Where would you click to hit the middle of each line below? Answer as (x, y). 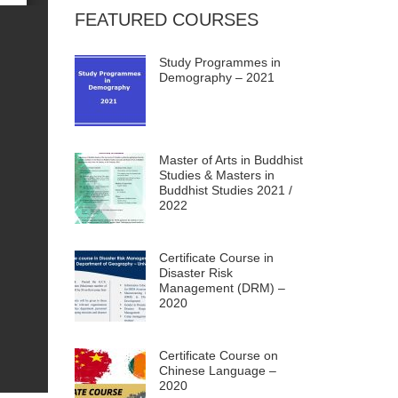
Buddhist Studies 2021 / (225, 190)
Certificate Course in (216, 258)
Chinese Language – (217, 370)
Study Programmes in (219, 62)
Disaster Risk (195, 273)
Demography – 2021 (216, 77)
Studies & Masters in (216, 175)
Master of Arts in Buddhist (231, 160)
